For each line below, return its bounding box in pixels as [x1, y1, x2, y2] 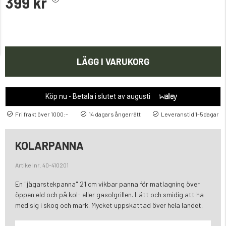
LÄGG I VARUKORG [77, 56, 149, 68]
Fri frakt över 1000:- [15, 110, 68, 118]
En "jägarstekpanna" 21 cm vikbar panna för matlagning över [15, 180, 200, 189]
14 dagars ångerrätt [88, 110, 141, 118]
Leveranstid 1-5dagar [161, 110, 219, 118]
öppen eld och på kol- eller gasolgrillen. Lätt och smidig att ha [15, 190, 204, 199]
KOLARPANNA [15, 139, 84, 152]
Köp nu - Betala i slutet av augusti [45, 92, 150, 101]
